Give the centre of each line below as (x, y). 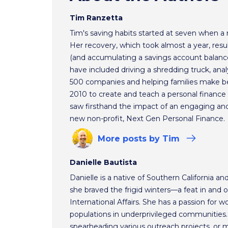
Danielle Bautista (103, 162)
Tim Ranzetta (96, 18)
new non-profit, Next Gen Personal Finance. (147, 118)
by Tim (164, 138)
